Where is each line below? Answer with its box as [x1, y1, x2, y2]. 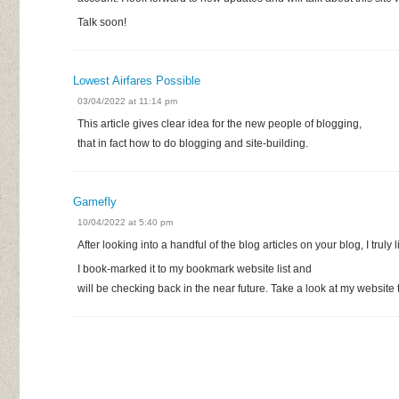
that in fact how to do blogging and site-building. [77, 136, 308, 150]
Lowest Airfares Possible [73, 73, 200, 87]
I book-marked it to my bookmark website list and [77, 262, 312, 275]
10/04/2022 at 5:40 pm [77, 216, 173, 227]
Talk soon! [77, 15, 126, 28]
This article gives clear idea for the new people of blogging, [77, 117, 362, 130]
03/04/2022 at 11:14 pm [77, 95, 177, 106]
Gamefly [73, 194, 117, 208]
